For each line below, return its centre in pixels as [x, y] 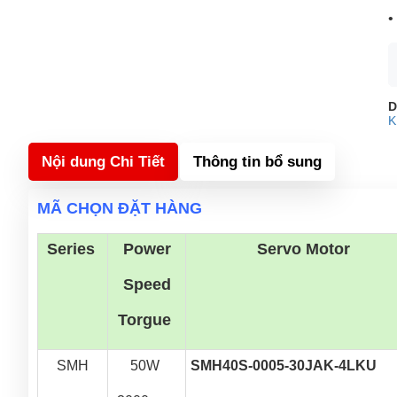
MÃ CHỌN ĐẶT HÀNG [120, 208]
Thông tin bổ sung [257, 162]
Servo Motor [303, 249]
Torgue [147, 320]
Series [73, 249]
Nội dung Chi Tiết [103, 162]
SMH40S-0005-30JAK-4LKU [284, 366]
